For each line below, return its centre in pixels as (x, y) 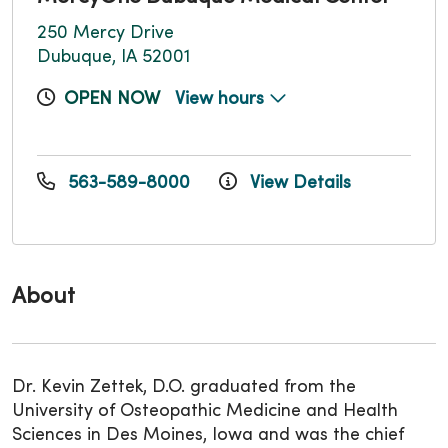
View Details (298, 183)
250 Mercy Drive (105, 33)
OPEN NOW (112, 99)
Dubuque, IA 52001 (113, 57)
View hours (222, 99)
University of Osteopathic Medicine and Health (205, 411)
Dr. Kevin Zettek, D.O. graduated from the (184, 387)
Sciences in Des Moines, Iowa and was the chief (208, 435)
